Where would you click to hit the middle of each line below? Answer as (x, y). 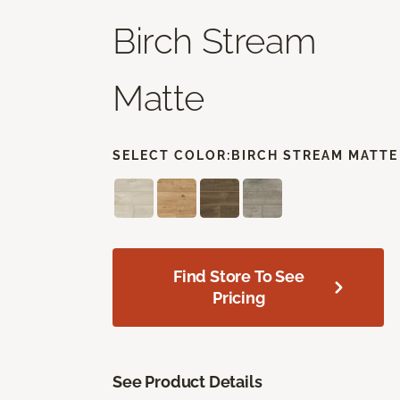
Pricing (239, 298)
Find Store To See (238, 276)
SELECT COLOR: (172, 155)
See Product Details (187, 382)
